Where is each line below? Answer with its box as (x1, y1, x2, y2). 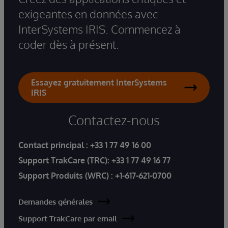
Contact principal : (18, 139, 90, 150)
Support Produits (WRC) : (18, 170, 115, 181)
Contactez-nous (68, 111, 160, 128)
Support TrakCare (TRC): (18, 155, 109, 165)
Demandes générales (18, 196, 93, 207)
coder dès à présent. (18, 37, 119, 51)
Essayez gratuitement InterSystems (31, 77, 167, 88)
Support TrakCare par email (18, 213, 117, 223)
